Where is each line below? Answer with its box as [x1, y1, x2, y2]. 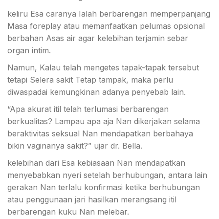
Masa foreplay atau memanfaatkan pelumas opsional [7, 21, 205, 31]
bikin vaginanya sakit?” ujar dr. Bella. [7, 141, 142, 151]
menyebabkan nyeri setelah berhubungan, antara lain [7, 170, 207, 180]
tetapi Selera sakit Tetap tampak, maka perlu [7, 75, 173, 85]
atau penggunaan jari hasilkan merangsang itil [7, 195, 176, 204]
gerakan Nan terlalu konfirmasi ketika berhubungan [7, 182, 200, 192]
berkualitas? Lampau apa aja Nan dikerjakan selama [7, 116, 200, 126]
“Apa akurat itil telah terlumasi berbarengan [7, 104, 169, 114]
